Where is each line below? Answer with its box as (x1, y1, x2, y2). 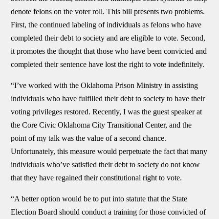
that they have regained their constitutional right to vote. (11, 174, 182, 182)
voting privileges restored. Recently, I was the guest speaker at (11, 108, 202, 116)
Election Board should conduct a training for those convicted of (11, 208, 206, 216)
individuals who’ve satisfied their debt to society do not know (11, 160, 200, 169)
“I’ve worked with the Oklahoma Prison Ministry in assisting (11, 81, 198, 89)
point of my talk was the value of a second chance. (11, 134, 167, 142)
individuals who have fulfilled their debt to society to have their (11, 94, 205, 103)
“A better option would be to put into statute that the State (11, 195, 188, 203)
